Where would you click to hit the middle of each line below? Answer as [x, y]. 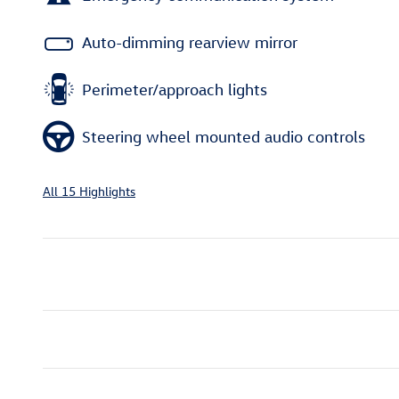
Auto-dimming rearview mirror [190, 42]
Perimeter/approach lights [175, 89]
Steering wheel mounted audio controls [224, 136]
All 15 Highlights [89, 191]
